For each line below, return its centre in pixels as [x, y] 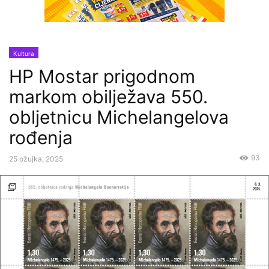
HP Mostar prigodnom [102, 76]
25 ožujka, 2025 [36, 159]
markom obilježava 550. [108, 97]
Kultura [24, 53]
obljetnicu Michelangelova [119, 117]
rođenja [41, 138]
